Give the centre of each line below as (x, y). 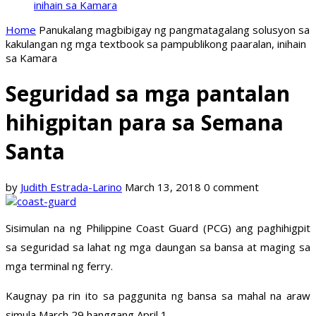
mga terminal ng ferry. (59, 266)
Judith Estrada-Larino (71, 187)
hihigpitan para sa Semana (145, 123)
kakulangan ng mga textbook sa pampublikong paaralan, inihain (156, 44)
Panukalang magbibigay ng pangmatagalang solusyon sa (174, 30)
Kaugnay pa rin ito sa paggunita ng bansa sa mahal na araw (158, 296)
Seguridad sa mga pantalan (148, 94)
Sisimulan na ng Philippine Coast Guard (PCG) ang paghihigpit (158, 228)
